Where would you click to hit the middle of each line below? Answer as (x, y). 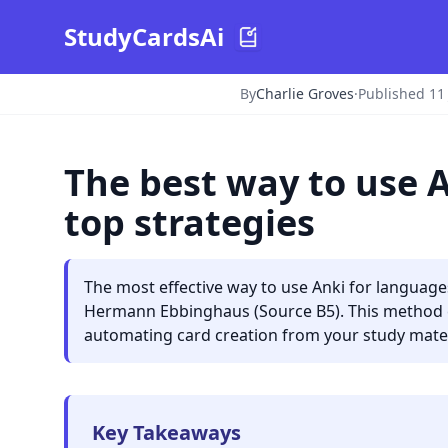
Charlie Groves (305, 93)
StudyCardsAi (144, 36)
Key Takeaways (166, 432)
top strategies (189, 222)
